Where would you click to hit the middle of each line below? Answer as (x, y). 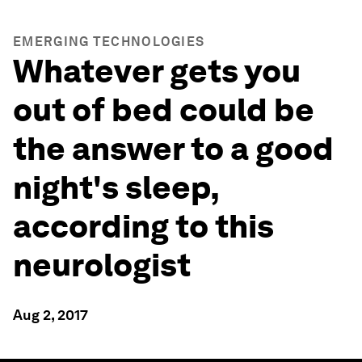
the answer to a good (173, 149)
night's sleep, (116, 187)
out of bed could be (164, 110)
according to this (143, 226)
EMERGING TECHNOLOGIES (109, 42)
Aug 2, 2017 (51, 315)
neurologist (102, 265)
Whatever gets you (157, 71)
